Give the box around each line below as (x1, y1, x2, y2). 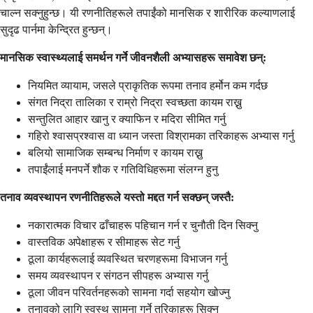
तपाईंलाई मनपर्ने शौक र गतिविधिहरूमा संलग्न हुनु (28, 163, 218, 175)
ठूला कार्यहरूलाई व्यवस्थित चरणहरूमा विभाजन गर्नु (28, 252, 227, 265)
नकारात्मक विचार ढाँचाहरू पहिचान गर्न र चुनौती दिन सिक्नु (28, 219, 258, 231)
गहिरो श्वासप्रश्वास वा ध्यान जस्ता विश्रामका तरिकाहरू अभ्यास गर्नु (28, 129, 294, 142)
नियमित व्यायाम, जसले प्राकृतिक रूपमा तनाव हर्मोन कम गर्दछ (28, 79, 268, 92)
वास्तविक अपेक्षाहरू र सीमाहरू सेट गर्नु (28, 235, 180, 248)
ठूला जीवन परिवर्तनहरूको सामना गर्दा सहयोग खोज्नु (28, 286, 230, 298)
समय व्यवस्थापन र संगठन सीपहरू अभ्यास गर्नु (28, 269, 208, 282)
